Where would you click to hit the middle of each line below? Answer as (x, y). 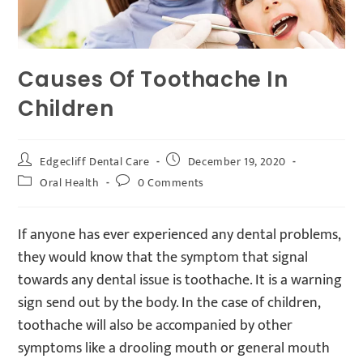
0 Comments (171, 182)
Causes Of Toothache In (153, 79)
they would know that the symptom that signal (163, 257)
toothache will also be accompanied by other (156, 325)
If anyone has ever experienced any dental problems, (179, 235)
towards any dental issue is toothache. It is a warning (180, 280)
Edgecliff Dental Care (95, 161)
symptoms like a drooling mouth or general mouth (174, 348)
